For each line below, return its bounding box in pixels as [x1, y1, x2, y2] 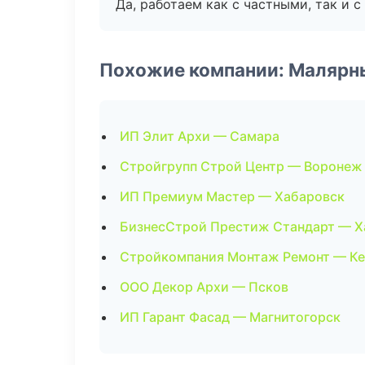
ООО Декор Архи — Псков [120, 279, 288, 295]
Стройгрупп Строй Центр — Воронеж [120, 158, 363, 174]
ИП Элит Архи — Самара [120, 128, 279, 144]
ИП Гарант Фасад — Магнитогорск [120, 309, 341, 325]
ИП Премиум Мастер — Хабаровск [120, 188, 345, 204]
